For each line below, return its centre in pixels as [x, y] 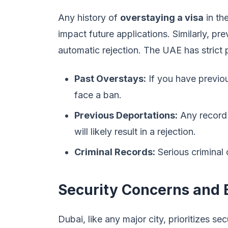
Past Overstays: [110, 79]
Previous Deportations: [126, 115]
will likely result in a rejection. [135, 132]
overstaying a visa [162, 18]
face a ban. [98, 95]
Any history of [89, 18]
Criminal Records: [115, 152]
